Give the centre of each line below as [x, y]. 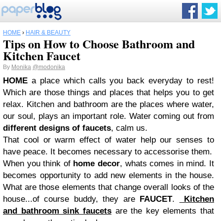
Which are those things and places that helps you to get [109, 92]
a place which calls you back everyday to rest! [123, 81]
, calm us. [129, 128]
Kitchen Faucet [42, 55]
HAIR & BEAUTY [48, 33]
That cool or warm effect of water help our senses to [109, 140]
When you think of [38, 164]
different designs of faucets [57, 128]
